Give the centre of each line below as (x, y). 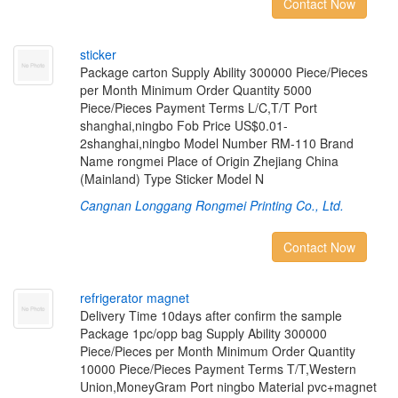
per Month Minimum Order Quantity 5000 (195, 90)
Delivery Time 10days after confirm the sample (211, 315)
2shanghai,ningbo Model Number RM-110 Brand (216, 143)
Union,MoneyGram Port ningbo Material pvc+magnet (228, 386)
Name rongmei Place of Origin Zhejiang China (209, 161)
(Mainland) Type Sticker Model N (171, 179)
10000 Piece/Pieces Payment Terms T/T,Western (218, 369)
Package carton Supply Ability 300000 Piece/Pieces (223, 72)
